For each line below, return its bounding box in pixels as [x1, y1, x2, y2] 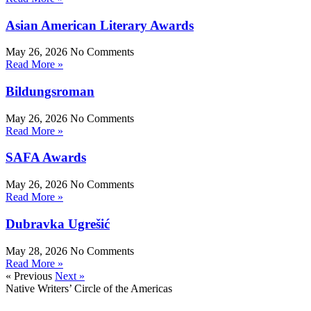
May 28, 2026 [6, 244, 70, 257]
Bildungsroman [6, 84, 94, 99]
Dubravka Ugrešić [6, 216, 110, 231]
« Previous [6, 269, 52, 282]
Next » [55, 269, 85, 282]
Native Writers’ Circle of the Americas [6, 282, 172, 294]
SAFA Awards [6, 150, 86, 165]
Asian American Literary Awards [6, 17, 194, 33]
